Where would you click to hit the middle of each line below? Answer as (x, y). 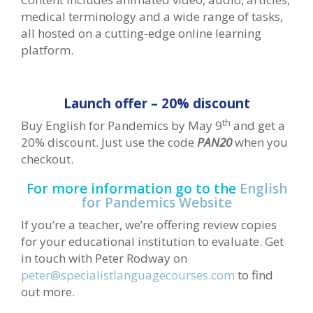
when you (261, 143)
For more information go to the (133, 189)
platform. (47, 50)
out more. (48, 292)
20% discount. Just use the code (109, 143)
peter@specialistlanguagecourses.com (128, 275)
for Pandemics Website (156, 203)
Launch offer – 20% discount (156, 104)
